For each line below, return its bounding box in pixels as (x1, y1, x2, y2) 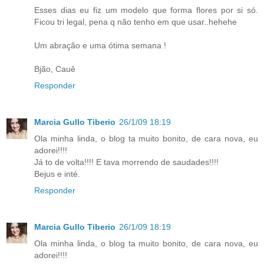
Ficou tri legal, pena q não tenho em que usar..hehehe (34, 16, 237, 27)
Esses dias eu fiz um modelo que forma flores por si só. (34, 5, 258, 15)
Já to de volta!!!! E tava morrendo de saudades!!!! (34, 157, 219, 167)
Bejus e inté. (34, 169, 80, 179)
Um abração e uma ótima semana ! (34, 40, 166, 50)
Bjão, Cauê (34, 64, 75, 74)
